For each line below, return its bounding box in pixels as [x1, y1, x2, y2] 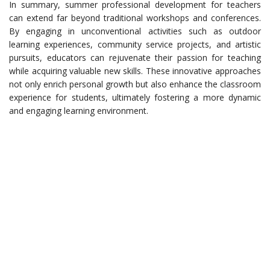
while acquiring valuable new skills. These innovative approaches [9, 65, 261, 77]
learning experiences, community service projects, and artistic [9, 39, 261, 51]
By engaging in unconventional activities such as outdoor [9, 25, 261, 37]
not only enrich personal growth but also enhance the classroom [9, 78, 261, 90]
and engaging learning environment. [9, 105, 148, 117]
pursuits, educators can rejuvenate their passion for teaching [9, 52, 261, 64]
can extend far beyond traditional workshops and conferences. [9, 12, 261, 24]
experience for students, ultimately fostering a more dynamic [9, 92, 261, 104]
